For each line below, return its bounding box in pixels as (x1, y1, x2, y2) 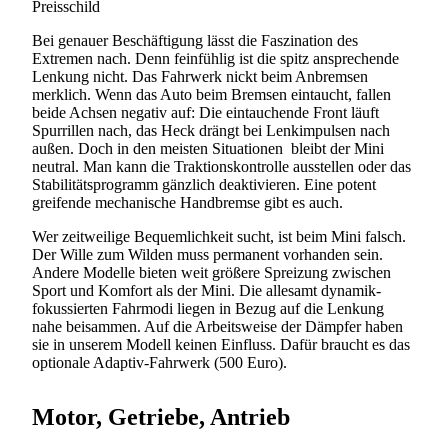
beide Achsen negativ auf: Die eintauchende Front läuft (32, 103, 379, 121)
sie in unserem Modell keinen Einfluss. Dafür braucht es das (32, 335, 410, 353)
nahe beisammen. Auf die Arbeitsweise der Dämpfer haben (32, 317, 403, 335)
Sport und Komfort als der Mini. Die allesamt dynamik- (32, 281, 381, 299)
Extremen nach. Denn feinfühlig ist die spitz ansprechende (32, 49, 399, 67)
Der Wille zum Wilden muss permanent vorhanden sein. (32, 245, 383, 263)
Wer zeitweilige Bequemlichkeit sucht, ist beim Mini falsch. (32, 227, 406, 245)
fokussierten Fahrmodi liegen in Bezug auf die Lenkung (32, 299, 384, 317)
